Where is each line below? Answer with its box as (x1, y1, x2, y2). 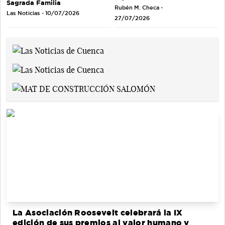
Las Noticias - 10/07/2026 (7, 10, 79, 16)
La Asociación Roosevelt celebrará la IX (13, 208, 183, 217)
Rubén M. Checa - (115, 5, 163, 11)
